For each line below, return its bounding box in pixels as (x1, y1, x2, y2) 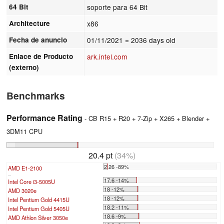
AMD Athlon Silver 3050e (8, 213, 68, 221)
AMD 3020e (8, 186, 36, 194)
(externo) (9, 62, 39, 72)
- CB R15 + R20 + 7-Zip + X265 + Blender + (82, 113, 209, 123)
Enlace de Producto (9, 51, 73, 61)
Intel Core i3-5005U (8, 177, 55, 185)
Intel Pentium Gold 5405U (8, 204, 69, 212)
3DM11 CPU (6, 126, 42, 136)
